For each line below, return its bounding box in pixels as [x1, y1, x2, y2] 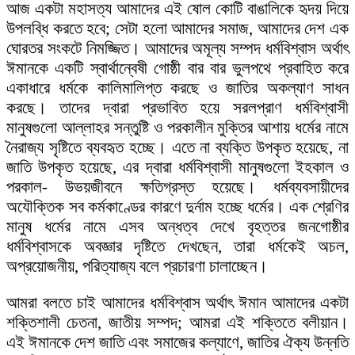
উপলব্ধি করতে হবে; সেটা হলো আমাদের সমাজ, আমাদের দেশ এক [6, 19, 349, 39]
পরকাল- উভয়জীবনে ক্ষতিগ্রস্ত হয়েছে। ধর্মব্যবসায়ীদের [6, 177, 349, 197]
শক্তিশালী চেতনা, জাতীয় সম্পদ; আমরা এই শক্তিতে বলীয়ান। [6, 313, 349, 333]
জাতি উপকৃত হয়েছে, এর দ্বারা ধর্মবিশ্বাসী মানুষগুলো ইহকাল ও [6, 158, 349, 177]
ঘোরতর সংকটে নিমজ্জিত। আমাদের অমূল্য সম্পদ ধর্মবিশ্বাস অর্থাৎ [6, 39, 349, 59]
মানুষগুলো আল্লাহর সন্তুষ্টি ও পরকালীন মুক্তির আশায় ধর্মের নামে [6, 118, 349, 138]
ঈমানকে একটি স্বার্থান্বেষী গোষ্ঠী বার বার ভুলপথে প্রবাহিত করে [6, 59, 349, 78]
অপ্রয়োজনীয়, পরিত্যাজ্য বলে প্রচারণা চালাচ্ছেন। [6, 257, 268, 277]
